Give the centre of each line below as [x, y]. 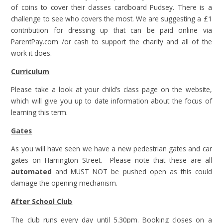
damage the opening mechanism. [64, 183]
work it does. [32, 53]
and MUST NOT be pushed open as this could [132, 172]
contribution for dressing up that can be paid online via [111, 30]
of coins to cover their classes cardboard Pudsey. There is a [111, 7]
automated [32, 172]
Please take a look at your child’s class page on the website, [111, 90]
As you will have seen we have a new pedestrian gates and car [111, 149]
